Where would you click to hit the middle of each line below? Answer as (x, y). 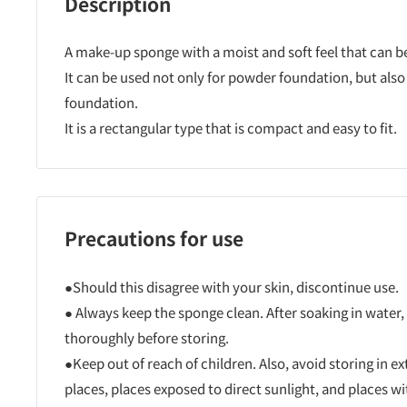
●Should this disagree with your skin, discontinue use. (232, 286)
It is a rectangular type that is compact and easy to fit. (231, 128)
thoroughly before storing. (147, 337)
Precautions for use (154, 238)
